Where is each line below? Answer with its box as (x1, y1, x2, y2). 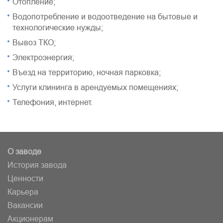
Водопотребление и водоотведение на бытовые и (12, 12, 198, 21)
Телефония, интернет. (12, 98, 93, 107)
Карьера (7, 187, 38, 196)
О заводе (7, 147, 41, 156)
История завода (7, 160, 67, 169)
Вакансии (7, 201, 43, 210)
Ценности (7, 174, 43, 183)
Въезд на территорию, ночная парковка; (12, 68, 161, 77)
